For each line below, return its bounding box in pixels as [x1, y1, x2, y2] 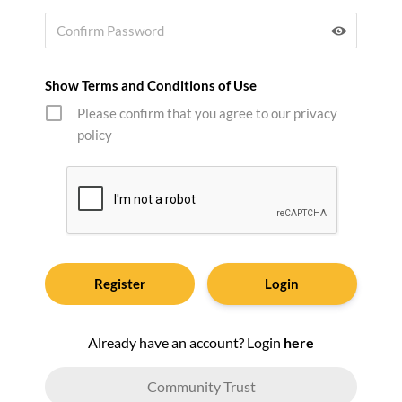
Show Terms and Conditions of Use [45, 77, 257, 94]
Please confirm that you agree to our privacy [77, 105, 337, 122]
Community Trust [146, 377, 256, 395]
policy [77, 127, 112, 144]
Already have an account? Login [88, 334, 284, 352]
